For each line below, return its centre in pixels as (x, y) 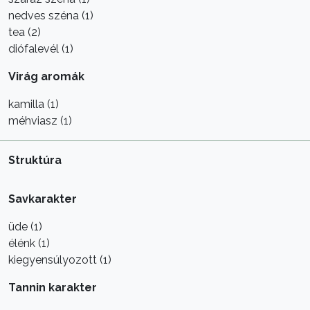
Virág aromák (46, 76)
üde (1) (25, 227)
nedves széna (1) (51, 16)
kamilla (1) (34, 104)
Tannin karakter (53, 288)
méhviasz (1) (40, 121)
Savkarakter (43, 199)
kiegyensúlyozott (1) (60, 260)
